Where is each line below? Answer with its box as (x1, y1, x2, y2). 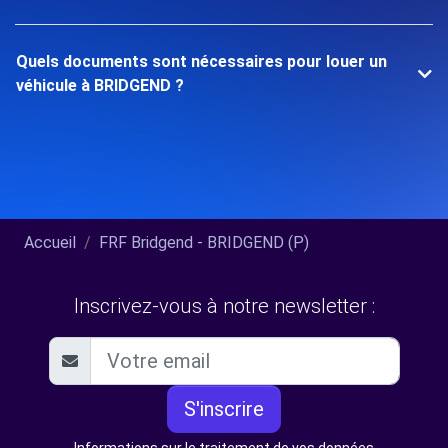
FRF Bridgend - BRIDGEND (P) (99, 232, 309, 252)
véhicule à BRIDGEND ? (16, 75, 184, 95)
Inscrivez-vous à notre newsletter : (73, 293, 375, 318)
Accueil (24, 232, 76, 252)
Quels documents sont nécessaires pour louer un (16, 51, 387, 71)
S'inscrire (184, 396, 264, 421)
